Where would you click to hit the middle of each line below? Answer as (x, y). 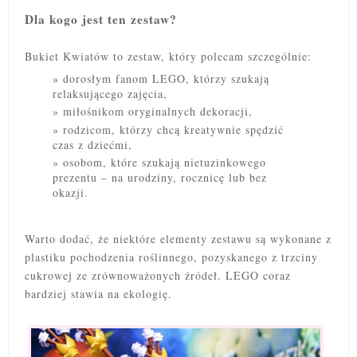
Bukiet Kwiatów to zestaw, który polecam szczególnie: (168, 56)
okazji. (71, 193)
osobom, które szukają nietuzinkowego (165, 163)
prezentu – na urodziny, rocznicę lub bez (160, 178)
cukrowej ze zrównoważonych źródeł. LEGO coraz (158, 276)
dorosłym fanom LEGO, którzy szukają (166, 78)
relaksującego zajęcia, (110, 93)
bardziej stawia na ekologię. (98, 294)
